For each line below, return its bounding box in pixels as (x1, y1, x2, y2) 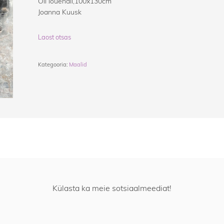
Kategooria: (38, 61, 69, 68)
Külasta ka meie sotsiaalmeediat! (52, 183, 171, 193)
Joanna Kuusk (38, 7, 82, 16)
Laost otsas (38, 32, 71, 41)
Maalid (69, 61, 87, 68)
